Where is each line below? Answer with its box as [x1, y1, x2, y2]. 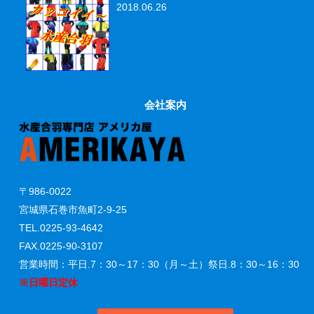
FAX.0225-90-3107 [19, 240, 103, 252]
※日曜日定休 [19, 277, 88, 289]
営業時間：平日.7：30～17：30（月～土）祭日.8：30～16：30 [19, 259, 299, 271]
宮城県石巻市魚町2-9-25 [19, 204, 127, 216]
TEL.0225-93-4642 [19, 222, 103, 234]
